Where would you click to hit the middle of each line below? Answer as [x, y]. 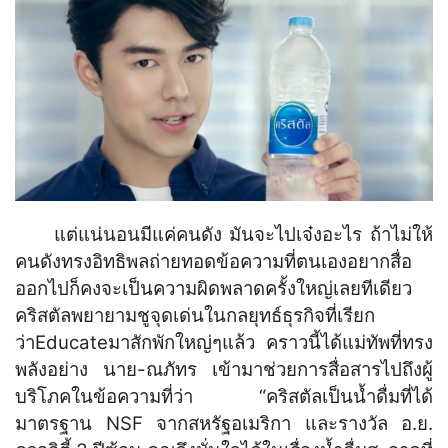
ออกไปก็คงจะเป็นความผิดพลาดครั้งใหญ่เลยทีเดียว [213, 288]
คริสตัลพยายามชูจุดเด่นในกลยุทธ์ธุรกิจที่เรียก [195, 315]
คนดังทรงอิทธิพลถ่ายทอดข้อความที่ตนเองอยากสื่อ [213, 261]
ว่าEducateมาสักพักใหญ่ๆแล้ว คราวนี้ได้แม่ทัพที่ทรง [224, 342]
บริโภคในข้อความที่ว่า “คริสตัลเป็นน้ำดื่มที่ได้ [224, 396]
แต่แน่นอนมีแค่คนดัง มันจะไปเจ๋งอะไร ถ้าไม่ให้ [224, 234]
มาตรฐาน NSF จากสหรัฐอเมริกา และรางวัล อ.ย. [224, 423]
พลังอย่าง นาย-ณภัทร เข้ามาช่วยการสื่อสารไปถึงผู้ [224, 369]
